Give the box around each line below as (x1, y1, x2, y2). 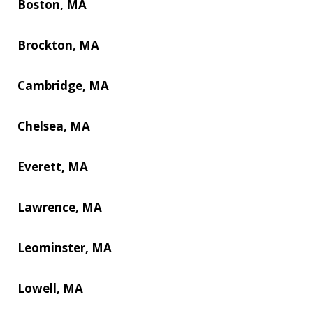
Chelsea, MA (17, 117, 90, 134)
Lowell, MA (17, 279, 83, 296)
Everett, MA (17, 158, 88, 175)
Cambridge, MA (17, 77, 109, 94)
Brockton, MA (17, 36, 99, 53)
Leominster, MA (17, 239, 112, 256)
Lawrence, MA (17, 198, 102, 215)
